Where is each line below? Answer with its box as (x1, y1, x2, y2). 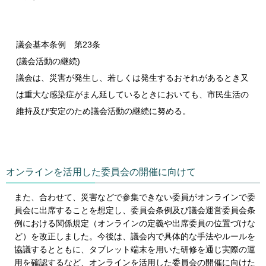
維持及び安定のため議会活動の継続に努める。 (16, 106, 191, 116)
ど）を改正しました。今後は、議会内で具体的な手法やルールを (14, 232, 255, 242)
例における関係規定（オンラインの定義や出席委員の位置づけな (14, 218, 255, 229)
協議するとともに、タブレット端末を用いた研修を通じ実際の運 (14, 245, 255, 255)
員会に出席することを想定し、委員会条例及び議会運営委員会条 (14, 205, 255, 216)
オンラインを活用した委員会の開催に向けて (6, 166, 196, 177)
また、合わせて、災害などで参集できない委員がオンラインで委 (14, 192, 255, 202)
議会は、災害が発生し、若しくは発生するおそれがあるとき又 (16, 72, 249, 83)
